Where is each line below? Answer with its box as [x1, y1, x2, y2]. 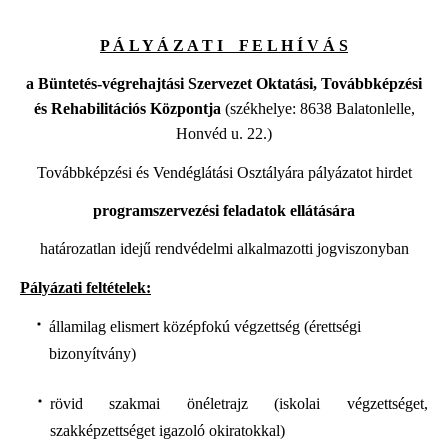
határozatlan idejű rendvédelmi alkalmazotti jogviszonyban [39, 240, 409, 258]
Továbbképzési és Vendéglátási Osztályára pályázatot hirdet [36, 163, 412, 181]
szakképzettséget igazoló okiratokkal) [49, 422, 285, 440]
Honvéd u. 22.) [176, 125, 272, 143]
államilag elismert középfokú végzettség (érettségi [48, 318, 361, 336]
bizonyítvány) [48, 345, 136, 363]
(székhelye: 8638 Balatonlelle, [220, 100, 415, 118]
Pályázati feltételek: [20, 278, 151, 296]
